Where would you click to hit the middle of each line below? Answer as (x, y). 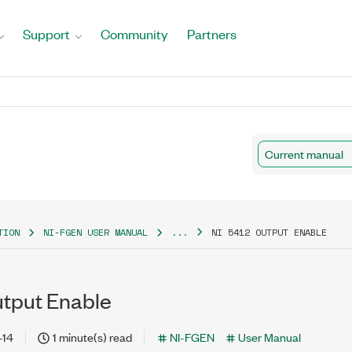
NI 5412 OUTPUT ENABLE (269, 232)
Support (46, 34)
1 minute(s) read (92, 337)
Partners (212, 34)
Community (134, 34)
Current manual (304, 153)
